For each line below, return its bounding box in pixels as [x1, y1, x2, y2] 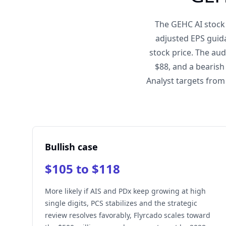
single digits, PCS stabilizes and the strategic [45, 198, 197, 208]
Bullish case [45, 141, 98, 153]
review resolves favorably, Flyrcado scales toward [45, 210, 210, 220]
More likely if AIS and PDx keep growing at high [45, 186, 206, 196]
